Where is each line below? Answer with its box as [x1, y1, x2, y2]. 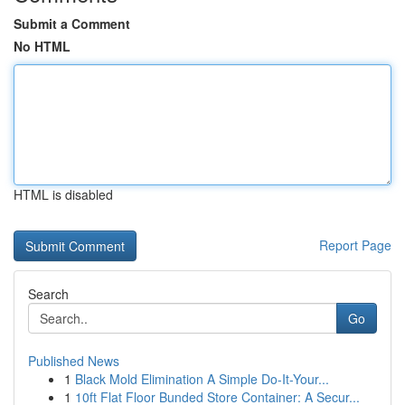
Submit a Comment [14, 14, 130, 33]
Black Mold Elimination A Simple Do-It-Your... [75, 370, 329, 388]
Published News [28, 352, 119, 370]
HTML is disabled [14, 185, 113, 203]
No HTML [14, 37, 71, 55]
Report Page [319, 236, 391, 254]
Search [28, 285, 69, 303]
